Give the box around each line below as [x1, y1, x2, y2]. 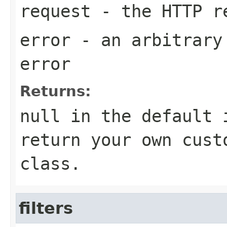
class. [20, 153, 81, 174]
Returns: [20, 82, 91, 100]
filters [19, 199, 73, 217]
